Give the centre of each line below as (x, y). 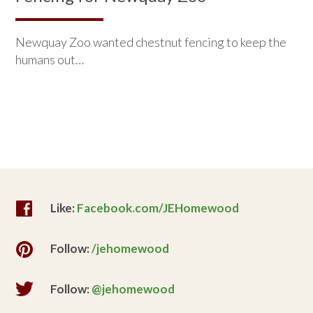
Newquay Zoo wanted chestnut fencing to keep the (151, 42)
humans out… (50, 59)
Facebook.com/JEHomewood (158, 208)
